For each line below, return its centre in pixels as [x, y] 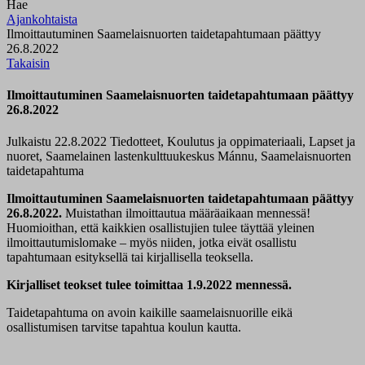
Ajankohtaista [42, 19]
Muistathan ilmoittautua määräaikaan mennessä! [186, 213]
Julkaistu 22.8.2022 [57, 142]
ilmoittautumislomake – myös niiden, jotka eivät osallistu [152, 243]
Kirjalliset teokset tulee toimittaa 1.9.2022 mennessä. [149, 285]
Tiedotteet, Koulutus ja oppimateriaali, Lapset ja [233, 142]
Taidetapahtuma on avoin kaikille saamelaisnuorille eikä [150, 313]
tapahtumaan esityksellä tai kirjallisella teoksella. [130, 257]
